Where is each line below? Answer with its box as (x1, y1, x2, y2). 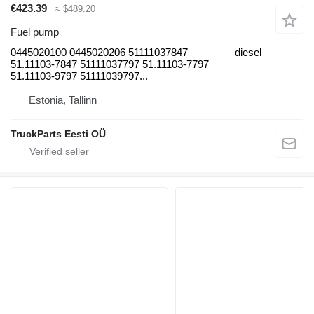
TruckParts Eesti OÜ (11, 128, 106, 140)
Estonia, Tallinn (29, 94, 97, 107)
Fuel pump (11, 26, 59, 39)
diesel (235, 46, 261, 59)
